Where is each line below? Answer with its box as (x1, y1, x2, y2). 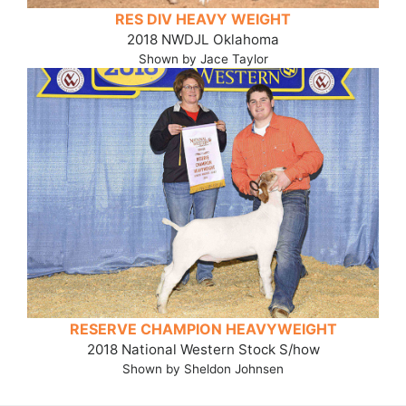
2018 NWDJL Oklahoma (127, 30, 279, 48)
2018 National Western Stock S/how (86, 341, 320, 359)
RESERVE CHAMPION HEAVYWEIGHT (69, 320, 337, 339)
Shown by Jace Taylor (138, 51, 268, 66)
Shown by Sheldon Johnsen (122, 362, 284, 377)
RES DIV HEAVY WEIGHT (115, 9, 291, 28)
